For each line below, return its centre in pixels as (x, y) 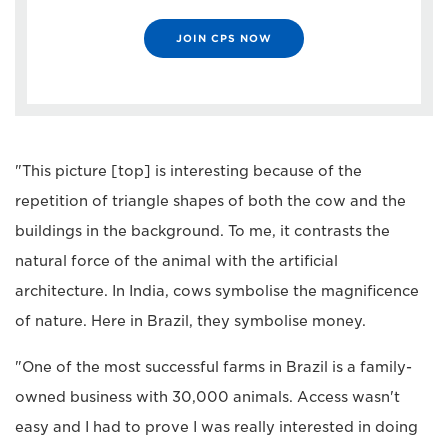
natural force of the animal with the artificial (176, 261)
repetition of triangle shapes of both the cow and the (210, 201)
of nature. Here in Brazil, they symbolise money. (190, 321)
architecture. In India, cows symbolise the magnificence (217, 291)
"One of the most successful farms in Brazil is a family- (213, 367)
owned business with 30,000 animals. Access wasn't (207, 397)
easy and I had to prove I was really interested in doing (216, 427)
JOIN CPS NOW (224, 38)
